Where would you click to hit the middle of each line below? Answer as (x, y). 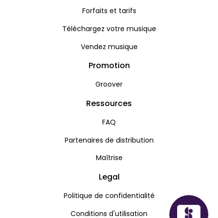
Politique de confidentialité (109, 195)
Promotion (109, 66)
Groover (109, 84)
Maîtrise (109, 158)
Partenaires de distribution (109, 140)
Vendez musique (109, 46)
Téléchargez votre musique (109, 28)
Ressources (109, 103)
